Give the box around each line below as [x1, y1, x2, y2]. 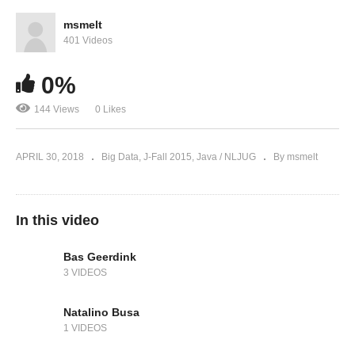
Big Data [101, 151, 139, 163]
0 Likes [95, 104, 126, 116]
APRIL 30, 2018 [16, 151, 84, 163]
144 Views [34, 104, 79, 116]
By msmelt [273, 151, 318, 163]
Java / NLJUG [197, 151, 256, 163]
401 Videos [63, 34, 113, 46]
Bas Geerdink [63, 250, 136, 263]
